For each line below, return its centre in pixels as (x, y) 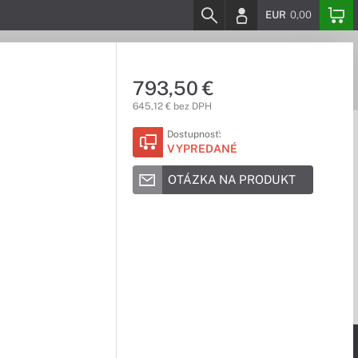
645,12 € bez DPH (172, 106)
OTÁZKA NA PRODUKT (231, 179)
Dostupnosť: (194, 134)
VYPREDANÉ (202, 149)
